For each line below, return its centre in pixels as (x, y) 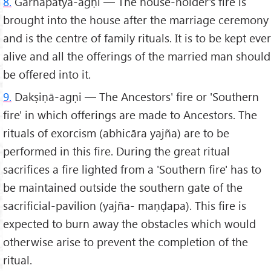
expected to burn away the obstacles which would (129, 224)
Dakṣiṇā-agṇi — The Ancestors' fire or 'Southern (135, 97)
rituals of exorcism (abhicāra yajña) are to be (116, 133)
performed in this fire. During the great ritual (116, 151)
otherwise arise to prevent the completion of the (126, 242)
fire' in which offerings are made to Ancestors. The (130, 115)
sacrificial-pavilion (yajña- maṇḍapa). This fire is (125, 206)
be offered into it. (47, 74)
